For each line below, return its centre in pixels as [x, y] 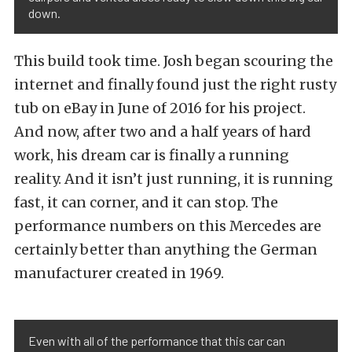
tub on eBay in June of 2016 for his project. [160, 108]
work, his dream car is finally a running [152, 156]
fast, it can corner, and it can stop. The [146, 203]
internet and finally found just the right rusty [175, 85]
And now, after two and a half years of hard [163, 132]
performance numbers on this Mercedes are [168, 226]
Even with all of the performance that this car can [157, 341]
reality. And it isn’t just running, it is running [174, 179]
